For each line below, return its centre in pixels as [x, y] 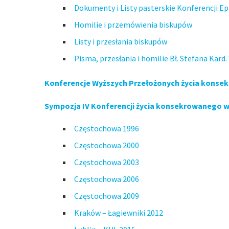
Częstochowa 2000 [107, 145]
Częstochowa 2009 [107, 196]
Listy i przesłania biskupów [121, 41]
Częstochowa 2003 [107, 162]
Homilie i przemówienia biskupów [133, 25]
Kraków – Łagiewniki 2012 [119, 213]
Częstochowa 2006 [107, 179]
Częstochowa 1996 [107, 128]
